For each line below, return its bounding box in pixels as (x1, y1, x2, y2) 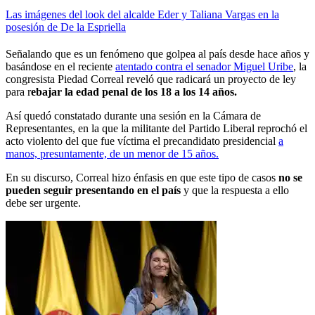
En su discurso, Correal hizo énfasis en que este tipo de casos (6, 172, 276, 184)
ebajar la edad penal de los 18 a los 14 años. (31, 86, 237, 98)
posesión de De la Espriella (6, 21, 126, 34)
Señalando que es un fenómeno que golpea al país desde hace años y (6, 48, 309, 60)
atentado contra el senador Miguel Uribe (115, 60, 293, 73)
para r (6, 86, 31, 98)
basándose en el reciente (6, 60, 115, 73)
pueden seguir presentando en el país (6, 184, 184, 197)
